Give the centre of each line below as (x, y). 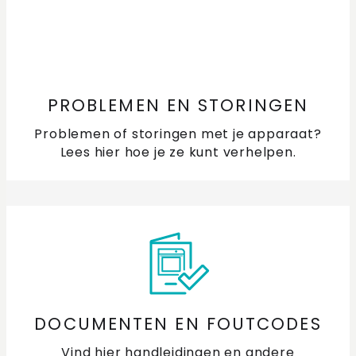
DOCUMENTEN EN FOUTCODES (178, 324)
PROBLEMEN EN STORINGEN (178, 106)
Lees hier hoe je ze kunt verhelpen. (178, 153)
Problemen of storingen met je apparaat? (178, 134)
